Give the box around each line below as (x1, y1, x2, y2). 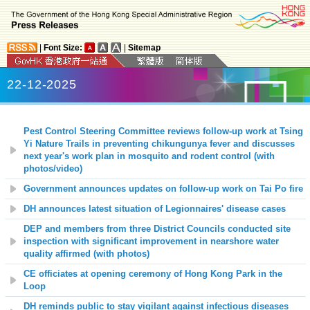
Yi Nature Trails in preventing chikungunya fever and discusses (24, 138, 295, 149)
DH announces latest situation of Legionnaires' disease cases (24, 203, 286, 214)
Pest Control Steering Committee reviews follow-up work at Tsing (24, 126, 303, 136)
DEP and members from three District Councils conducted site (24, 224, 291, 234)
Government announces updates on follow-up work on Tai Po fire (24, 183, 303, 194)
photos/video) (24, 163, 82, 174)
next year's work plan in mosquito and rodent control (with (24, 151, 275, 161)
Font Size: (44, 42, 82, 53)
